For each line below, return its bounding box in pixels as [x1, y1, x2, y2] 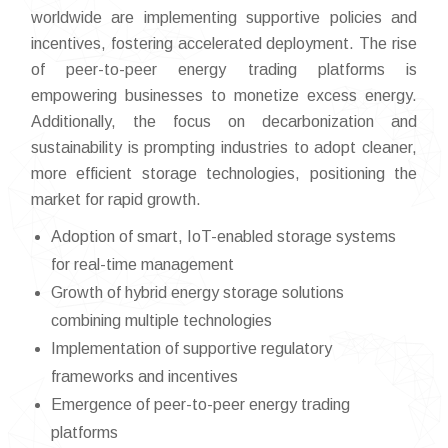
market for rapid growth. [31, 191, 201, 209]
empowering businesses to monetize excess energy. [31, 87, 417, 105]
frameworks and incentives [51, 368, 238, 386]
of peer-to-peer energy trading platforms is [31, 61, 417, 79]
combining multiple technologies [51, 312, 272, 330]
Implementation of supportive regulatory [51, 340, 332, 358]
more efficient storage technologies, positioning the [31, 165, 417, 183]
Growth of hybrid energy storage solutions [51, 284, 344, 302]
